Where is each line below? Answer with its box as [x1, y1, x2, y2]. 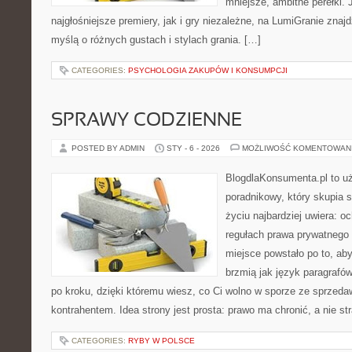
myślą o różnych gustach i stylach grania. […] [51, 34, 261, 46]
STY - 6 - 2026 [167, 144, 220, 152]
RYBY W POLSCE [128, 336, 195, 345]
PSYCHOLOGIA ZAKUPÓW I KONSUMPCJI [128, 66, 288, 75]
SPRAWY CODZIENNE [51, 112, 242, 130]
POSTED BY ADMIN [71, 144, 147, 152]
